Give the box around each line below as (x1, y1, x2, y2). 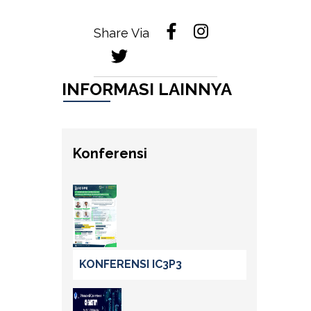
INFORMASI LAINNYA (62, 79, 232, 100)
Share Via (94, 26, 150, 41)
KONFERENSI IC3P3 (79, 258, 182, 271)
